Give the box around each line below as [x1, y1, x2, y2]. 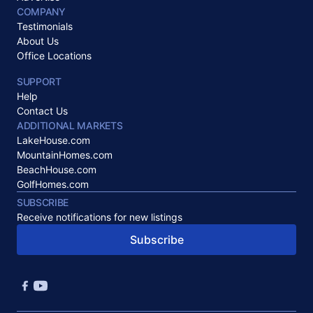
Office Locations [17, 49, 92, 61]
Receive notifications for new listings [17, 210, 182, 223]
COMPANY [17, 5, 66, 17]
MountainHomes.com [17, 148, 112, 161]
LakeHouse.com [17, 133, 90, 146]
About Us [17, 34, 59, 47]
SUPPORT [17, 75, 61, 87]
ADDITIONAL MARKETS [17, 119, 123, 131]
